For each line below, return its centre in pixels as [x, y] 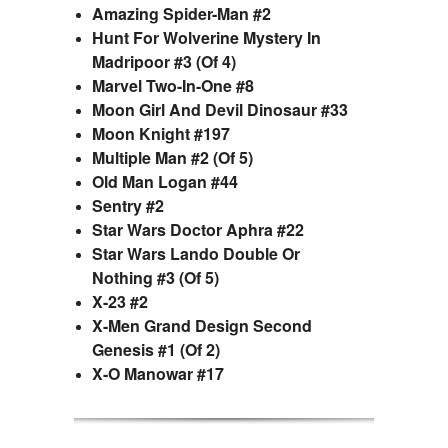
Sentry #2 [128, 205]
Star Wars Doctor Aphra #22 [198, 229]
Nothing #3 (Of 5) [155, 277]
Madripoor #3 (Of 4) [164, 61]
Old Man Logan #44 [165, 181]
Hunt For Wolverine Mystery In [206, 37]
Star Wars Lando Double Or [196, 253]
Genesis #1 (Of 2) [156, 349]
